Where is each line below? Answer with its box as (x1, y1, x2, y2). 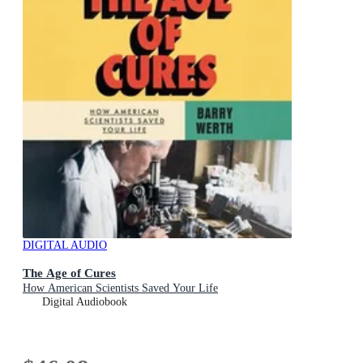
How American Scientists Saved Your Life (23, 282, 218, 295)
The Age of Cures (23, 266, 116, 280)
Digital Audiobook (42, 296, 127, 309)
